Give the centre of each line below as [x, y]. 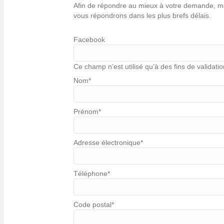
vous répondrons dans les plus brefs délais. [142, 15]
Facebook [89, 39]
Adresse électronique [107, 142]
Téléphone [90, 173]
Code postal [92, 204]
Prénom [86, 111]
